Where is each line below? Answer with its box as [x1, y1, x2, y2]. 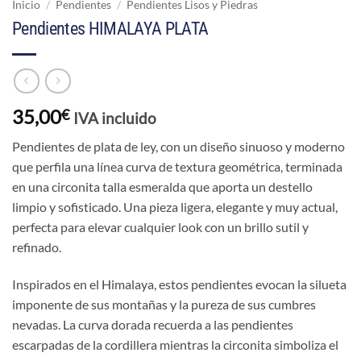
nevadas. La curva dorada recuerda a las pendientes [12, 316, 293, 332]
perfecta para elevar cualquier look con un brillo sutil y [12, 218, 309, 234]
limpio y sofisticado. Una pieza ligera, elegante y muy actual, [12, 198, 338, 214]
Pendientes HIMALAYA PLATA [12, 18, 209, 39]
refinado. [12, 239, 61, 255]
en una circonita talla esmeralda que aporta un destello [12, 178, 313, 194]
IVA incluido [73, 108, 156, 127]
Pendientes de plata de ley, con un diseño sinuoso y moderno [12, 138, 345, 154]
